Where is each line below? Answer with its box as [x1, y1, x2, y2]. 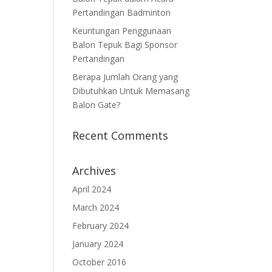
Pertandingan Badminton [72, 7, 171, 18]
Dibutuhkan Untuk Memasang [72, 85, 190, 97]
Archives [72, 163, 117, 178]
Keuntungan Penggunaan [72, 25, 172, 36]
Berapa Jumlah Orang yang [72, 71, 178, 83]
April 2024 [72, 183, 112, 195]
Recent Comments [72, 128, 169, 143]
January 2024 [72, 238, 124, 250]
